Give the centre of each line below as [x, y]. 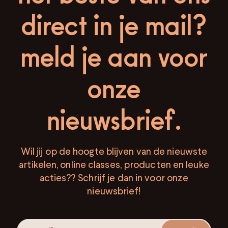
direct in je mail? [114, 25]
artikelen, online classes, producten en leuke [114, 164]
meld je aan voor [114, 57]
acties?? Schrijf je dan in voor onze [114, 178]
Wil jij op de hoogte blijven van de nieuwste [114, 151]
